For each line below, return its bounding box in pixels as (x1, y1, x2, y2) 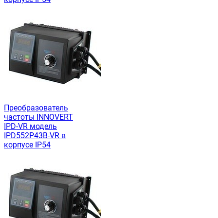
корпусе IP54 (4, 140, 51, 150)
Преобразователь (4, 103, 68, 113)
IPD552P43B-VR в (4, 131, 66, 141)
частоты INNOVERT (4, 112, 73, 122)
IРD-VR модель (4, 122, 57, 131)
